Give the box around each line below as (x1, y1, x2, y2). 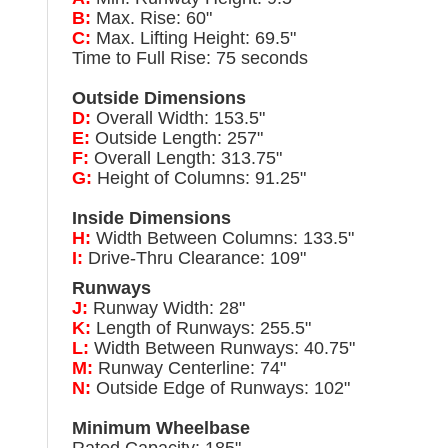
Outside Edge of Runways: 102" (91, 377, 350, 398)
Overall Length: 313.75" (89, 147, 282, 168)
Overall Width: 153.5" (91, 107, 265, 128)
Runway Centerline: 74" (93, 357, 286, 378)
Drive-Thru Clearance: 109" (83, 247, 306, 268)
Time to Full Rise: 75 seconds (72, 47, 308, 68)
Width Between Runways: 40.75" (89, 337, 355, 358)
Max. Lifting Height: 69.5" (91, 27, 296, 48)
